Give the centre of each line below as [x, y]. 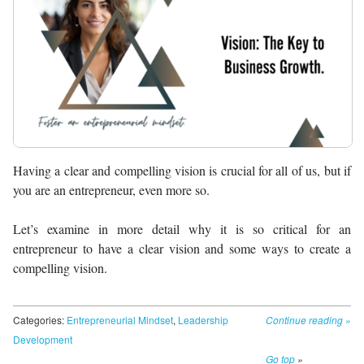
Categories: [40, 320]
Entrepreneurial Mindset [120, 320]
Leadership [203, 320]
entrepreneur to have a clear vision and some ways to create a [182, 249]
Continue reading [305, 320]
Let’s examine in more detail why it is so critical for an [182, 229]
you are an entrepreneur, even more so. [111, 190]
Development [43, 340]
